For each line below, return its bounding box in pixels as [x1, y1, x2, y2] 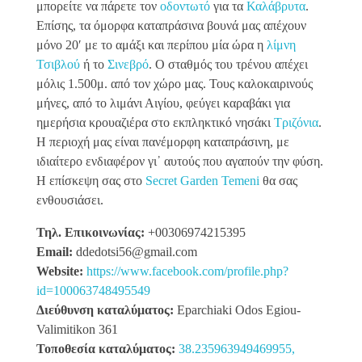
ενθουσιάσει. [36, 192, 103, 207]
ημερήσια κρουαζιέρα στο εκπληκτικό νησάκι [36, 115, 274, 129]
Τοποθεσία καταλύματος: [36, 341, 179, 356]
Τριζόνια [274, 115, 318, 129]
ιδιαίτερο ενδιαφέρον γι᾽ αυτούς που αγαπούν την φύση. [36, 154, 323, 168]
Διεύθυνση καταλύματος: [36, 302, 177, 317]
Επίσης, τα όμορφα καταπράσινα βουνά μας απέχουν [36, 18, 306, 32]
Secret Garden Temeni [145, 173, 259, 187]
